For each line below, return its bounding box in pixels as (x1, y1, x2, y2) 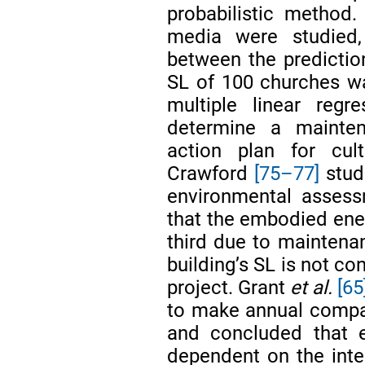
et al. (290, 275, 333, 299)
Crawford (167, 161, 254, 185)
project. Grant (167, 275, 291, 299)
